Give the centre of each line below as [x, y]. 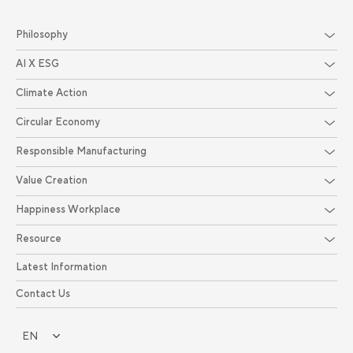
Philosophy [42, 35]
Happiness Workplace [68, 210]
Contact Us [43, 294]
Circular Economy [58, 123]
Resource [39, 239]
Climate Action [52, 93]
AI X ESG [37, 64]
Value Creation [52, 181]
